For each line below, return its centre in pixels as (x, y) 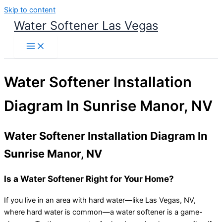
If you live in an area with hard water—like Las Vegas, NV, (100, 200)
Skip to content (30, 10)
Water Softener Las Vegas (86, 26)
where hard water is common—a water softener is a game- (103, 212)
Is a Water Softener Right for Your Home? (89, 178)
